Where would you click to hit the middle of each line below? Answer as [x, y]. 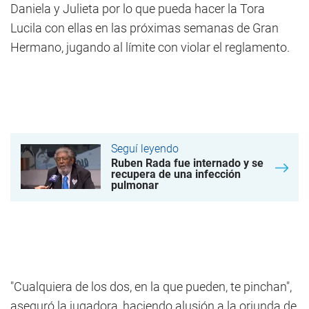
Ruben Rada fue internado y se [187, 163]
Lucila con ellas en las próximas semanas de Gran [144, 28]
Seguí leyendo [145, 149]
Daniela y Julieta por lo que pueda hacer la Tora [138, 9]
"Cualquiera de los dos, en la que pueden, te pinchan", [151, 287]
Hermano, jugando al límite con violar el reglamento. [150, 48]
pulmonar [135, 186]
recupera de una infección [176, 175]
